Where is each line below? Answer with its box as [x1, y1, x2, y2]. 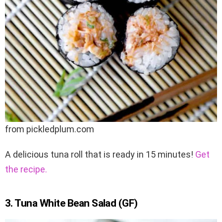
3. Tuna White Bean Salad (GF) [5, 197, 138, 209]
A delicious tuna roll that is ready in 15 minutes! [5, 149, 195, 160]
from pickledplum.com [5, 123, 94, 134]
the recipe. [5, 164, 47, 174]
